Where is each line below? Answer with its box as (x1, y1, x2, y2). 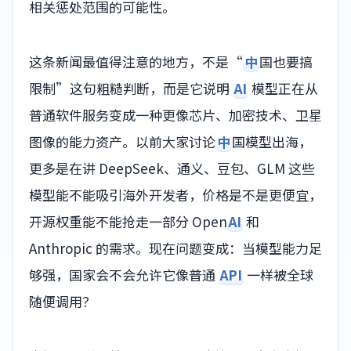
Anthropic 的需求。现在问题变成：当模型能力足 (29, 237, 322, 258)
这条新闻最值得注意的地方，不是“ (29, 51, 243, 71)
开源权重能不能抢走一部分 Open (29, 211, 227, 231)
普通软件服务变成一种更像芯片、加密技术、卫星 (29, 104, 322, 125)
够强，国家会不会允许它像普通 (29, 264, 219, 284)
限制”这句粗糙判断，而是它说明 (29, 78, 233, 98)
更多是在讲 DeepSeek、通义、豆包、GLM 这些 (29, 157, 315, 178)
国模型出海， (232, 131, 313, 151)
